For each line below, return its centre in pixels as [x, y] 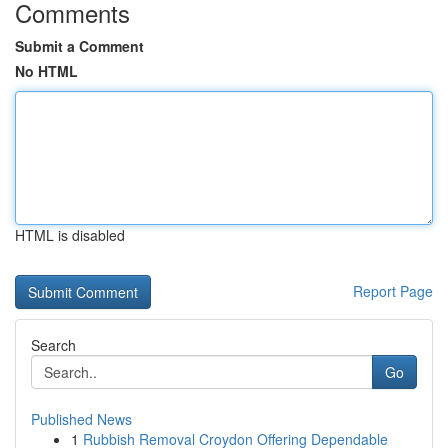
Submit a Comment [79, 46]
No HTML [46, 71]
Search [53, 345]
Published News [81, 419]
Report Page [393, 291]
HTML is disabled [70, 235]
